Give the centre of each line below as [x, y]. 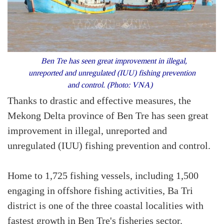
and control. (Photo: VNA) [112, 85]
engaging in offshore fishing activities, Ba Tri [100, 191]
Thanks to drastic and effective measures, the [99, 101]
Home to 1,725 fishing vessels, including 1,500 [103, 176]
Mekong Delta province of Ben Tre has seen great [108, 116]
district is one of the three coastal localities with [105, 206]
